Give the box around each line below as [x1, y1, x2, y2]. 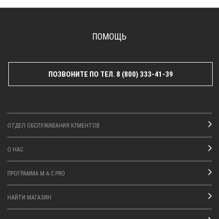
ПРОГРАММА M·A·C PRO [7, 169, 65, 177]
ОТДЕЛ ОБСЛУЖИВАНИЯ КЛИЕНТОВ [7, 121, 100, 129]
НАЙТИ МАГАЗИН [7, 193, 51, 201]
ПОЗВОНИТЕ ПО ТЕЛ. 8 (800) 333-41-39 [48, 68, 173, 79]
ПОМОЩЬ [92, 30, 127, 42]
